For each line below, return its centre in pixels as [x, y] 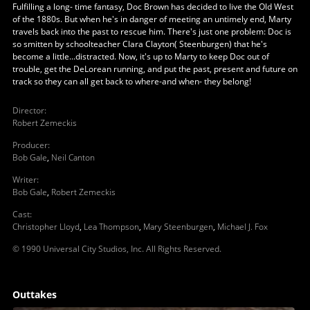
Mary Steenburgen [178, 226]
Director [28, 110]
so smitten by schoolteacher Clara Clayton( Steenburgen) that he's [139, 44]
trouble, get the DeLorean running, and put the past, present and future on [155, 69]
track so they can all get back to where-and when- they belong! [131, 81]
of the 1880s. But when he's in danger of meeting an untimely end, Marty [152, 19]
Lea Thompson [111, 226]
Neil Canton [73, 157]
